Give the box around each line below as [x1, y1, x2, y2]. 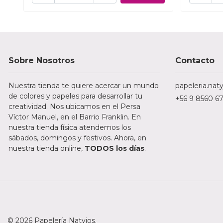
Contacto [175, 56, 215, 66]
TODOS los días [85, 144, 144, 153]
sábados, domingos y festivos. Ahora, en [8, 133, 146, 143]
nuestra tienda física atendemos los [8, 123, 131, 132]
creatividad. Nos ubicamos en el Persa [8, 102, 140, 111]
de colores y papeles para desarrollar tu [8, 92, 142, 101]
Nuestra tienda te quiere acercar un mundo [8, 81, 159, 91]
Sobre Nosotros [8, 56, 75, 66]
